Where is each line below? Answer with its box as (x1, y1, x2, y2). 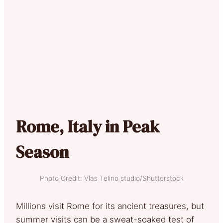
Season (16, 140, 69, 163)
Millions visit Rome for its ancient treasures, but (16, 201, 204, 211)
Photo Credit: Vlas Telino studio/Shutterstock (39, 174, 184, 182)
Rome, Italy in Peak (16, 114, 160, 138)
